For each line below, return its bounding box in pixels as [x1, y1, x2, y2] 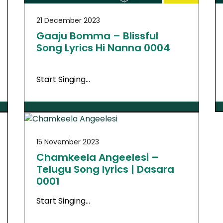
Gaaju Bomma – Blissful [36, 28, 158, 43]
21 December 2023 [36, 15, 100, 25]
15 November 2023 [36, 136, 99, 147]
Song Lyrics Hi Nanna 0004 [36, 40, 170, 55]
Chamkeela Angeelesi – [36, 150, 159, 164]
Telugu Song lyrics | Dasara [36, 162, 174, 176]
